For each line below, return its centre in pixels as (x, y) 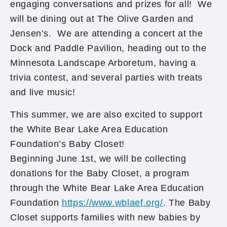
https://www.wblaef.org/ (112, 203)
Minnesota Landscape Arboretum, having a (103, 63)
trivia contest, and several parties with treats (107, 78)
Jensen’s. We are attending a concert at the (107, 33)
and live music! (43, 92)
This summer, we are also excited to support (106, 115)
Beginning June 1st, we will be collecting (98, 159)
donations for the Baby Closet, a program (100, 173)
